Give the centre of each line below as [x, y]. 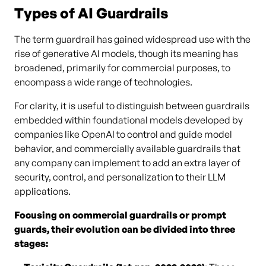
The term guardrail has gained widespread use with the [132, 39]
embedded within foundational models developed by [129, 120]
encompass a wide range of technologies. [103, 82]
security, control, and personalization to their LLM [120, 177]
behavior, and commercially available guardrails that [127, 148]
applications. [42, 191]
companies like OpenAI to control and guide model [123, 134]
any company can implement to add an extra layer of [127, 163]
